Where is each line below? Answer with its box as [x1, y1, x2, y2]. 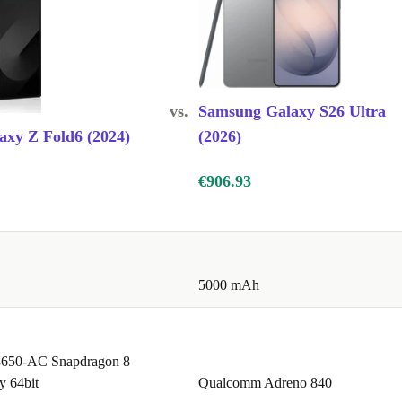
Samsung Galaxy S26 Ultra [198, 102, 386, 121]
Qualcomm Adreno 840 [198, 375, 332, 391]
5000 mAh [198, 277, 259, 293]
